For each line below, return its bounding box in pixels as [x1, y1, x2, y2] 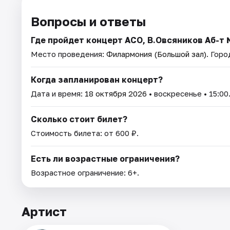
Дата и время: [31, 88, 85, 98]
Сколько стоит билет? [31, 113, 127, 124]
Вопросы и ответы [31, 13, 146, 29]
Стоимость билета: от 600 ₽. [31, 128, 139, 138]
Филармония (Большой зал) [106, 49, 206, 59]
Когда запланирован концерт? [31, 74, 163, 85]
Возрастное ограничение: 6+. [31, 167, 139, 177]
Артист [22, 203, 67, 219]
